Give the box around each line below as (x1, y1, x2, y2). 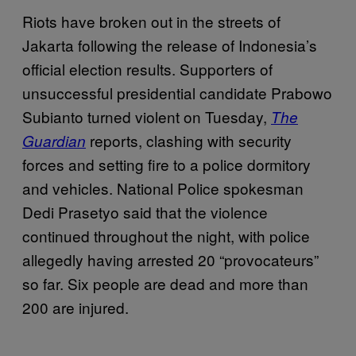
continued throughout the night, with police (22, 224, 310, 246)
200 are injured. (22, 296, 129, 318)
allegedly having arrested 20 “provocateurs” (22, 248, 319, 270)
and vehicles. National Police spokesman (22, 176, 304, 199)
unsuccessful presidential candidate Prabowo (22, 81, 332, 103)
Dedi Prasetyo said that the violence (22, 200, 268, 222)
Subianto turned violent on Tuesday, (22, 105, 271, 127)
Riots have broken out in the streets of (22, 10, 281, 32)
